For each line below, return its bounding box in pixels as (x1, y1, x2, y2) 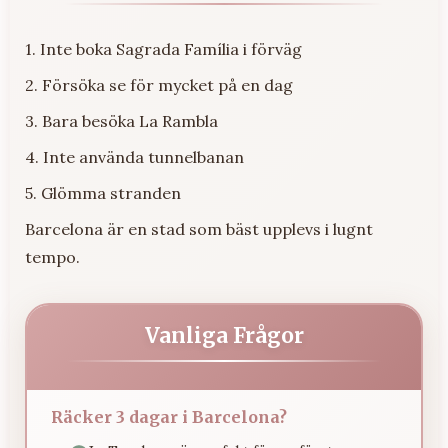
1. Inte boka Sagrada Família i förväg (25, 38, 302, 59)
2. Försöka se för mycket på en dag (25, 74, 293, 95)
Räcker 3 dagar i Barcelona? (51, 406, 287, 427)
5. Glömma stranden (25, 182, 181, 203)
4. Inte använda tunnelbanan (25, 146, 244, 167)
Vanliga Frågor (144, 322, 304, 349)
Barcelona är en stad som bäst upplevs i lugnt (25, 218, 373, 239)
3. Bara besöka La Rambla (25, 110, 218, 131)
